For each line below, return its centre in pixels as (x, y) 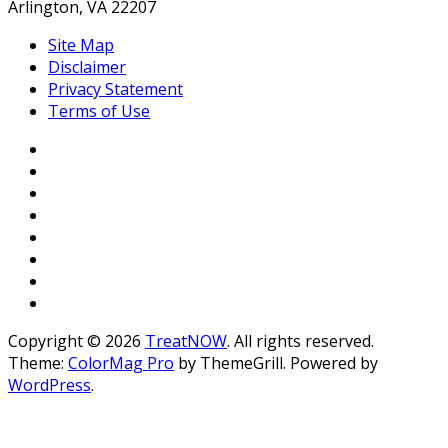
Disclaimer (87, 66)
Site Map (81, 44)
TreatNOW (186, 340)
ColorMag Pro (121, 362)
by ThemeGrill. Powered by (276, 362)
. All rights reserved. (300, 340)
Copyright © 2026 (76, 340)
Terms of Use (99, 110)
